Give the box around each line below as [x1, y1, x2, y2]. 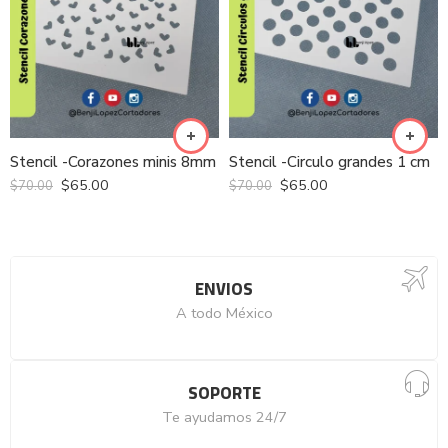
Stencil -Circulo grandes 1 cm [229, 151, 430, 172]
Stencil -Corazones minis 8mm [10, 151, 216, 172]
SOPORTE [187, 376, 261, 409]
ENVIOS [195, 272, 253, 305]
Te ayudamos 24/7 [161, 406, 287, 427]
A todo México [175, 302, 273, 323]
